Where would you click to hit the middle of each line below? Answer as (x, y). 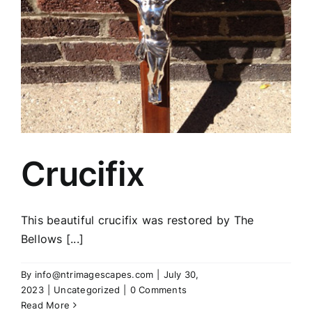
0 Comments (158, 290)
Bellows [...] (53, 239)
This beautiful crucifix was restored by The (138, 220)
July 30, (181, 275)
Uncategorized (87, 290)
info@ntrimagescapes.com (94, 275)
